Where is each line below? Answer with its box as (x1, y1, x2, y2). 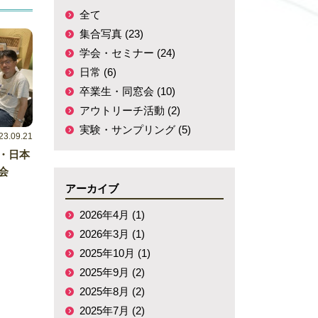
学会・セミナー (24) (79, 47, 175, 59)
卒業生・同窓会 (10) (79, 85, 175, 97)
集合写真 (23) (79, 28, 143, 40)
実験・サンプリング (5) (79, 124, 191, 136)
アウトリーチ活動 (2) (79, 104, 180, 116)
